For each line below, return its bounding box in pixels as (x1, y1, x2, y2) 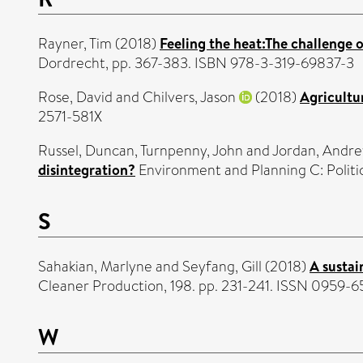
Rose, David (38, 87, 113, 109)
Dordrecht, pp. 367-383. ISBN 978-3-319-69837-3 (38, 53, 354, 75)
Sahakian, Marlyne (38, 256, 152, 278)
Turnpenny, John (140, 140, 243, 162)
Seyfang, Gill (182, 256, 262, 278)
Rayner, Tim (38, 33, 112, 55)
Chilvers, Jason (143, 87, 236, 109)
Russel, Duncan (38, 140, 135, 162)
